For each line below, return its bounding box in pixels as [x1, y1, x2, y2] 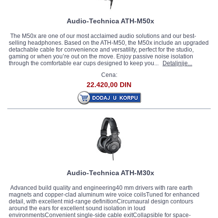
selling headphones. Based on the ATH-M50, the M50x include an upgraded [9, 39, 209, 46]
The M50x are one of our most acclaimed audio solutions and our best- [9, 33, 196, 39]
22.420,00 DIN [87, 81, 131, 89]
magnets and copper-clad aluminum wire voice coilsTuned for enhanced [9, 191, 200, 198]
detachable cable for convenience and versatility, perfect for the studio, [9, 46, 194, 53]
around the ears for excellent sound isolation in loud [9, 205, 145, 212]
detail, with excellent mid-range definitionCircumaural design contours [9, 198, 193, 205]
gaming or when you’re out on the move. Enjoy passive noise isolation [9, 53, 193, 60]
